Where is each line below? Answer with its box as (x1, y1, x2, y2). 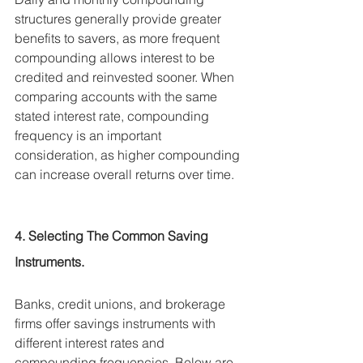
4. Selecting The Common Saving (15, 228, 211, 245)
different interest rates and (15, 335, 168, 352)
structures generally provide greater (15, 11, 224, 28)
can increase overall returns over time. (15, 166, 234, 183)
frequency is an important (15, 127, 164, 144)
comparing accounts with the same (15, 88, 220, 105)
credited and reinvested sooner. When (15, 69, 237, 86)
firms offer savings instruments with (15, 315, 219, 332)
